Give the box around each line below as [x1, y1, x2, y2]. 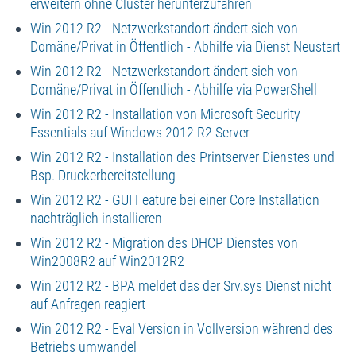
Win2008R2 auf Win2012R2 [29, 252, 184, 269]
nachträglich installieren [29, 209, 162, 226]
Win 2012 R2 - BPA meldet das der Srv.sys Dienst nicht [29, 277, 331, 294]
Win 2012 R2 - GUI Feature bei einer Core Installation [29, 191, 319, 208]
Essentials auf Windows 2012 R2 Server [29, 123, 250, 141]
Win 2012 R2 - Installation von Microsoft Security [29, 105, 300, 122]
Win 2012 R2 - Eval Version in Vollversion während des [29, 319, 333, 337]
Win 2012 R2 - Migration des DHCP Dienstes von [29, 234, 298, 251]
